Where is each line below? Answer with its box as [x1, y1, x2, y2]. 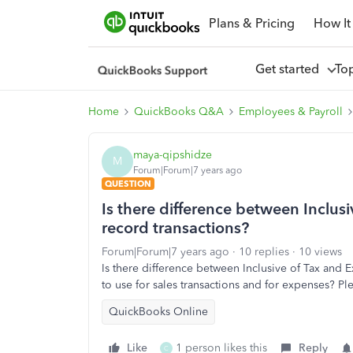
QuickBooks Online [109, 305, 208, 318]
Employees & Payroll [239, 105, 343, 118]
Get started [255, 61, 325, 76]
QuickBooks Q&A [134, 105, 224, 118]
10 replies [239, 245, 289, 258]
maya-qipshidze [133, 147, 212, 162]
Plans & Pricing [208, 15, 295, 31]
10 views [299, 245, 342, 258]
